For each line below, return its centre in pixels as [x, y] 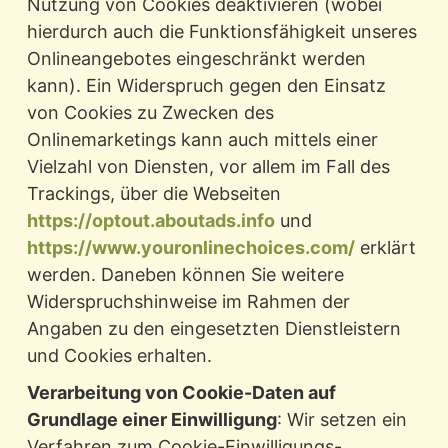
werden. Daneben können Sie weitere [185, 275]
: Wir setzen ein [341, 420]
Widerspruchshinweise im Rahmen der [188, 302]
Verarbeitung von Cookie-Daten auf [181, 393]
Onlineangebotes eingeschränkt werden [196, 59]
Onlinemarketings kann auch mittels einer [202, 140]
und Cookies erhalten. [119, 356]
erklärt [385, 248]
